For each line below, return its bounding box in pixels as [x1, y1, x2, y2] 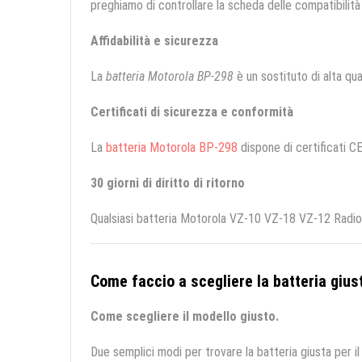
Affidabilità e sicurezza [90, 33, 218, 49]
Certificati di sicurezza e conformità [90, 104, 293, 120]
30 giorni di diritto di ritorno [90, 175, 245, 192]
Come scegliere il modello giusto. [90, 309, 279, 325]
